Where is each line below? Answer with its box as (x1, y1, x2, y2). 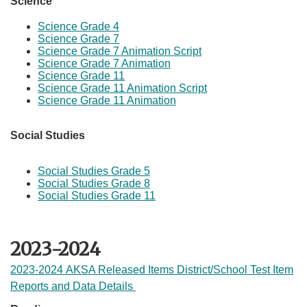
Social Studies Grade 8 (38, 177, 150, 189)
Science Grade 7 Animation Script (38, 45, 201, 57)
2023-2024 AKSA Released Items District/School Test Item (10, 264, 293, 275)
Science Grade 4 (38, 20, 119, 32)
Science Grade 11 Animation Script (38, 82, 207, 94)
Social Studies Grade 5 (38, 164, 150, 177)
